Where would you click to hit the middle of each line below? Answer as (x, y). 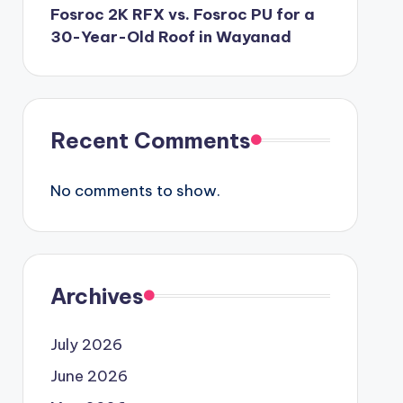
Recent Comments (150, 140)
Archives (97, 296)
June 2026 (89, 376)
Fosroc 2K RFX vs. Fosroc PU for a (182, 14)
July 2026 (86, 344)
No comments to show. (135, 190)
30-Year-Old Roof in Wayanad (170, 36)
